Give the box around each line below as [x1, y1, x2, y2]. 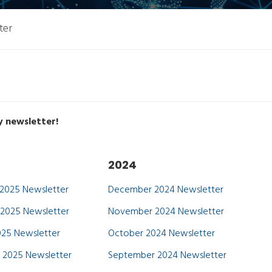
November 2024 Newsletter [107, 204, 224, 220]
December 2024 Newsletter [107, 182, 223, 198]
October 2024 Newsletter [107, 226, 215, 242]
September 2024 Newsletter [107, 248, 226, 263]
